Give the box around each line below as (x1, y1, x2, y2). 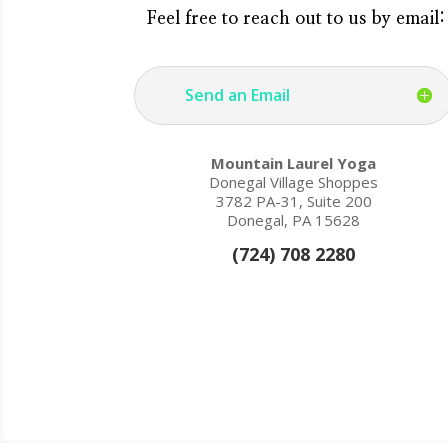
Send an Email (185, 83, 291, 106)
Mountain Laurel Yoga (211, 153, 377, 174)
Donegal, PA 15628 (227, 210, 361, 231)
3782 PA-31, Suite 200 (215, 191, 372, 212)
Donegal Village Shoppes (209, 172, 379, 193)
